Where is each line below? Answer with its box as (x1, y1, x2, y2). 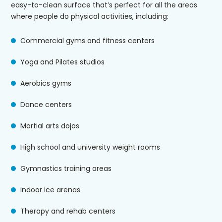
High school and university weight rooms (20, 142, 160, 153)
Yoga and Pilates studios (20, 57, 105, 67)
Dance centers (20, 100, 72, 110)
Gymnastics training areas (20, 164, 111, 174)
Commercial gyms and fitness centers (20, 36, 155, 46)
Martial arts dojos (20, 121, 79, 131)
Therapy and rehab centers (20, 206, 115, 217)
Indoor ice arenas (20, 185, 80, 195)
